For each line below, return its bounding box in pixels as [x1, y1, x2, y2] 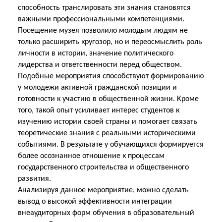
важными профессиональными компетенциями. [18, 15, 184, 23]
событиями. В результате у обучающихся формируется [18, 141, 204, 149]
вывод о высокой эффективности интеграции [18, 198, 172, 206]
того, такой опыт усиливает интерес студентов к [18, 107, 179, 114]
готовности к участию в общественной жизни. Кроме [18, 95, 199, 103]
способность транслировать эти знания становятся [18, 4, 191, 12]
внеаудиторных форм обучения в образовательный [18, 209, 194, 217]
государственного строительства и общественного [18, 164, 189, 171]
